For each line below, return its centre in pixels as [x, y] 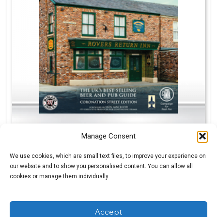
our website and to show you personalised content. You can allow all [101, 166]
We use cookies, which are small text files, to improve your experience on [108, 156]
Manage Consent [108, 136]
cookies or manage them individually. [60, 176]
